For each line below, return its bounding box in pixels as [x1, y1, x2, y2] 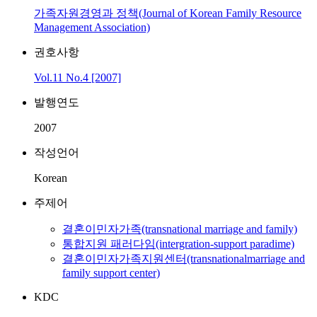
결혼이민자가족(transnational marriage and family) [62, 223, 297, 235]
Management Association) [34, 21, 150, 33]
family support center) [62, 267, 160, 279]
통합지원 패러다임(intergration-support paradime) [62, 238, 294, 250]
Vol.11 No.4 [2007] [34, 71, 121, 83]
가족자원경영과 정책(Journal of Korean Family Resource [34, 7, 301, 19]
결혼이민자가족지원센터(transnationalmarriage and [62, 253, 305, 265]
